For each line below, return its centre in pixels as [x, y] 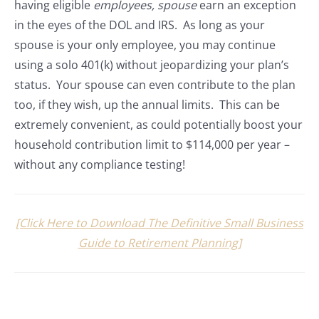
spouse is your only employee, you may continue [145, 45]
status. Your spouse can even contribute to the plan [155, 85]
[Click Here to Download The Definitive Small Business [159, 223]
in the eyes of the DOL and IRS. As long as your [140, 25]
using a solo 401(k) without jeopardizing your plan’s [152, 65]
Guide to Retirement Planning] [159, 243]
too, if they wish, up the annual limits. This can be [147, 105]
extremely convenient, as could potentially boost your [158, 125]
